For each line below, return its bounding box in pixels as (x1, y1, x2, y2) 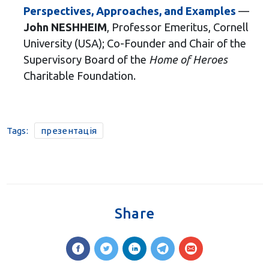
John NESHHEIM (23, 21, 107, 34)
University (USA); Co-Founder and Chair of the (23, 37, 246, 50)
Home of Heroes (148, 53, 228, 66)
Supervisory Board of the (23, 53, 149, 66)
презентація (41, 125, 97, 136)
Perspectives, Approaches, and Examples (23, 5, 236, 17)
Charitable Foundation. (23, 70, 136, 82)
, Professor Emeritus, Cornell (106, 21, 249, 34)
